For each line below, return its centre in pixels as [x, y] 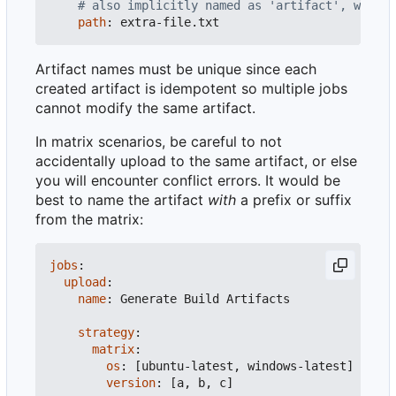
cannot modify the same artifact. [145, 108]
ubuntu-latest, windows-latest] [247, 366]
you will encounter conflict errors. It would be [188, 181]
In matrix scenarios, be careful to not [159, 142]
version [131, 383]
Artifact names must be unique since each [176, 69]
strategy [106, 333]
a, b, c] [205, 383]
